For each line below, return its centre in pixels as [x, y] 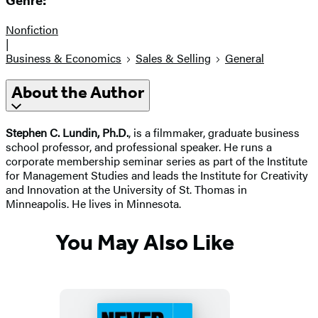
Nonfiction [32, 30]
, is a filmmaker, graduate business [214, 132]
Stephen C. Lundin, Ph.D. [67, 132]
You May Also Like [145, 242]
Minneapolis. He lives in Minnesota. [93, 203]
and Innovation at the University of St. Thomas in [126, 189]
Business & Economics [64, 58]
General [245, 58]
